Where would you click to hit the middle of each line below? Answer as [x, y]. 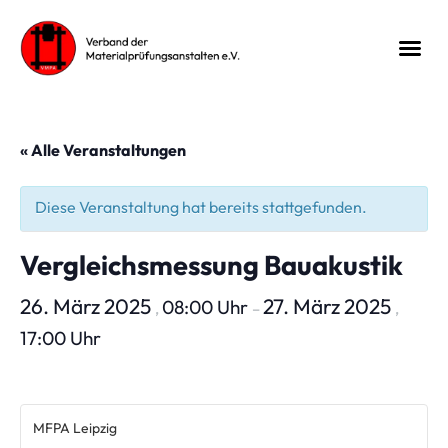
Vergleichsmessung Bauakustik [211, 265]
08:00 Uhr [207, 307]
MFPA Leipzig [75, 428]
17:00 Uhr [60, 338]
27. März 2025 [329, 306]
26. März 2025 [87, 306]
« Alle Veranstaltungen [103, 150]
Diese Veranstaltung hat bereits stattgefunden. [201, 207]
